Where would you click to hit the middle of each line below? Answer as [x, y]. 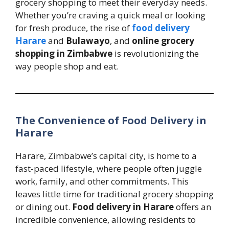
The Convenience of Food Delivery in [111, 121]
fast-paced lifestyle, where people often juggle [109, 169]
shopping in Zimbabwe [64, 54]
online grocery [163, 41]
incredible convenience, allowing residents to [106, 220]
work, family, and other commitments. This [102, 181]
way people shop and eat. [67, 66]
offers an [192, 207]
